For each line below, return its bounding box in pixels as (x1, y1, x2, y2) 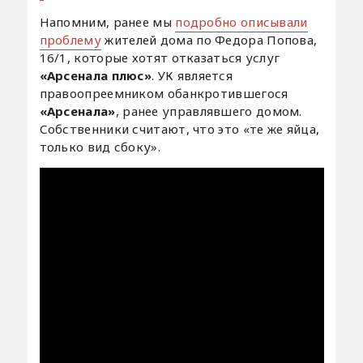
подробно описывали (175, 14, 308, 31)
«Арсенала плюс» (39, 67, 152, 84)
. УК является (152, 67, 233, 84)
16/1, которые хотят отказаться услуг (39, 49, 280, 66)
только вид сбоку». (39, 139, 160, 156)
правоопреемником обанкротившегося (39, 85, 288, 102)
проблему (39, 32, 101, 49)
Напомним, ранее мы (39, 14, 176, 31)
